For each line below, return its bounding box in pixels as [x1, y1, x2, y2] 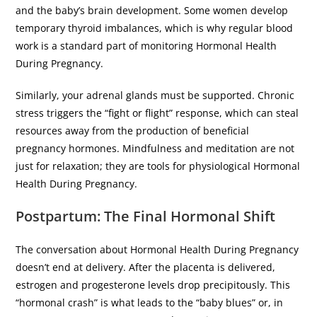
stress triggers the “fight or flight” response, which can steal [16, 105, 299, 120]
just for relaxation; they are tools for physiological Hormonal [16, 158, 301, 173]
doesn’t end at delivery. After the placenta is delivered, [16, 260, 276, 274]
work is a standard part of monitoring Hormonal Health [16, 38, 277, 52]
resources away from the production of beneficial [16, 123, 250, 137]
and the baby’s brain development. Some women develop [16, 3, 289, 17]
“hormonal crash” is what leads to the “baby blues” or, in [16, 295, 284, 309]
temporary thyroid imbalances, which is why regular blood [16, 21, 294, 35]
